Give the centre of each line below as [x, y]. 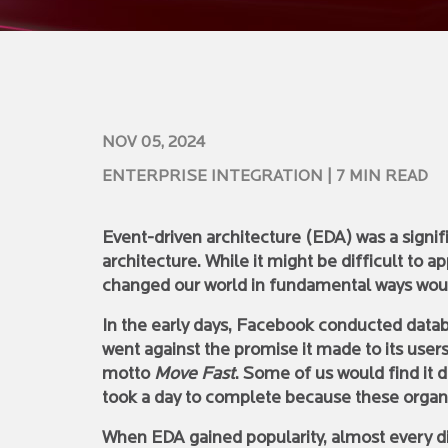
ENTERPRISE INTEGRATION [212, 177]
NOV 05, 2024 [153, 143]
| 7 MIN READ [377, 177]
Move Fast [194, 374]
